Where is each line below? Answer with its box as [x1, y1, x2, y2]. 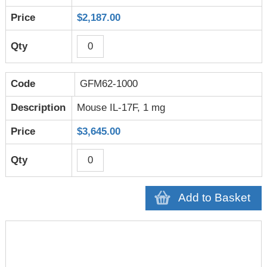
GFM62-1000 [80, 78, 138, 90]
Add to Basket [178, 191, 251, 204]
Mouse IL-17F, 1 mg [77, 102, 166, 114]
